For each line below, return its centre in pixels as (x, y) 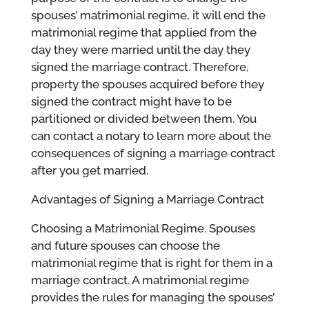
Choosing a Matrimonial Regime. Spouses (143, 228)
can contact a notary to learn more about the (151, 136)
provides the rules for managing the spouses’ (152, 297)
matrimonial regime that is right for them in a (151, 262)
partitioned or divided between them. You (143, 118)
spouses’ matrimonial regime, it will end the (148, 15)
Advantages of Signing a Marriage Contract (147, 199)
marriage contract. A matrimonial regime (140, 280)
